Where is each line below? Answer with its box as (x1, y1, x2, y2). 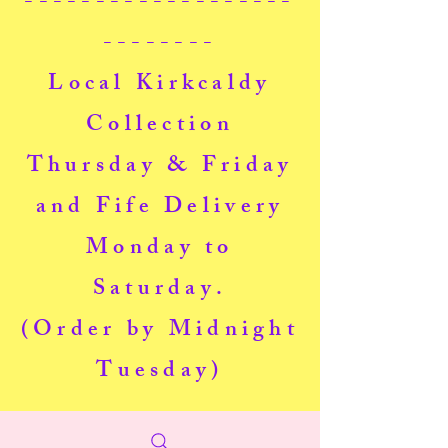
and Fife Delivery (35, 188, 285, 228)
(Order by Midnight (20, 311, 300, 351)
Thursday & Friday (26, 147, 294, 187)
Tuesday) (96, 352, 224, 392)
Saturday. (92, 270, 228, 310)
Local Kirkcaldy (48, 65, 272, 105)
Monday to (86, 229, 234, 269)
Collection (86, 106, 234, 146)
